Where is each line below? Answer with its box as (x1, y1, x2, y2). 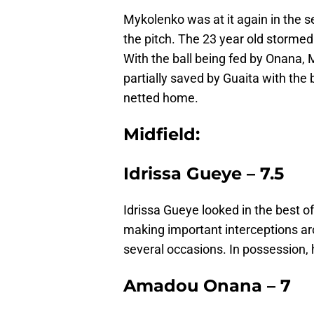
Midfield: (123, 124, 200, 145)
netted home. (123, 90, 198, 106)
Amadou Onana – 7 (123, 275, 291, 296)
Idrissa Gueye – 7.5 (123, 163, 284, 184)
